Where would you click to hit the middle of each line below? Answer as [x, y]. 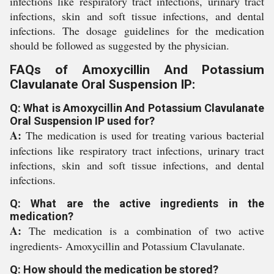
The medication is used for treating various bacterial [145, 135]
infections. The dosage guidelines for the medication [137, 31]
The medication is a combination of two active [146, 231]
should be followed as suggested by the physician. [120, 45]
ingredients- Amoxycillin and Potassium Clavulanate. [128, 246]
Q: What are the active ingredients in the [137, 203]
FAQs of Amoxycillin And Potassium [137, 70]
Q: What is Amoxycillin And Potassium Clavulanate [137, 108]
